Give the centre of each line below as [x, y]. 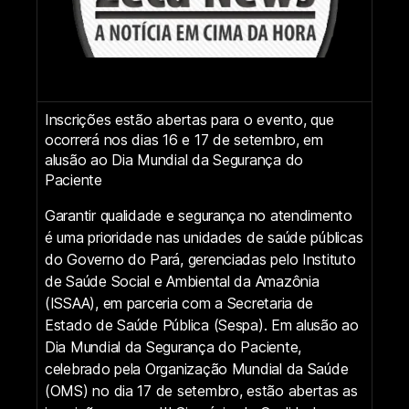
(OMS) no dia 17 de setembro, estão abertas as [201, 390]
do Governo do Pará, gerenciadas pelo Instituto [200, 259]
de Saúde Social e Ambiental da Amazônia [182, 281]
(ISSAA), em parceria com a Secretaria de [179, 303]
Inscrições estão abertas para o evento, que [189, 119]
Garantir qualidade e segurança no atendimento [199, 215]
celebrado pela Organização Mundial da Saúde [197, 368]
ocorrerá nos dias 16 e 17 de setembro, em [184, 139]
